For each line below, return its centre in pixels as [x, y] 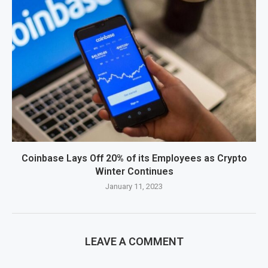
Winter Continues [134, 172]
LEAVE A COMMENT [134, 242]
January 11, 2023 [134, 187]
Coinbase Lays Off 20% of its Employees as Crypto [134, 159]
